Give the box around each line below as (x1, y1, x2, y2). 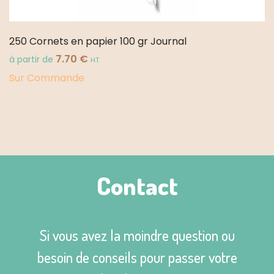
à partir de (9, 54, 56, 66)
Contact (96, 170, 178, 201)
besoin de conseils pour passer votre (37, 248, 237, 267)
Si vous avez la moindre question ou (39, 226, 235, 245)
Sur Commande (9, 71, 84, 86)
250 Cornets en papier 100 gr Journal (9, 34, 187, 49)
